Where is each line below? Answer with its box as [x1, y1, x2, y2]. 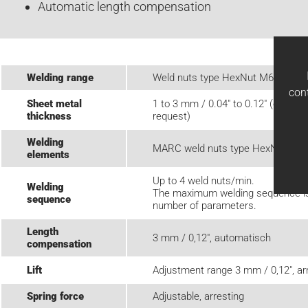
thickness [26, 109, 71, 122]
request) [152, 109, 190, 122]
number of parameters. [152, 199, 256, 212]
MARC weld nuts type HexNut [152, 142, 287, 155]
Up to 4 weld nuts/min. [152, 174, 254, 187]
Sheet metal [26, 97, 82, 110]
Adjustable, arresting [152, 289, 244, 302]
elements [26, 148, 69, 161]
